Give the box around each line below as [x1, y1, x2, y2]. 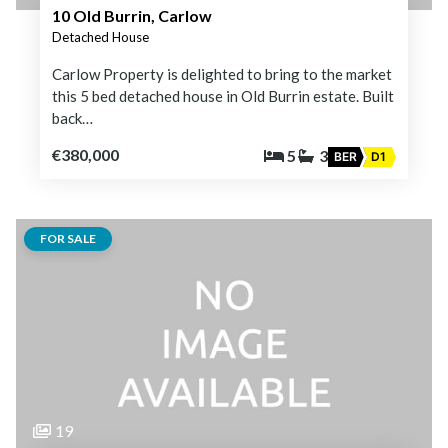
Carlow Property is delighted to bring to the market [52, 64, 392, 83]
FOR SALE [40, 230, 96, 246]
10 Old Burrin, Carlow [52, 5, 212, 25]
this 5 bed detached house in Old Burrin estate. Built [52, 86, 394, 105]
